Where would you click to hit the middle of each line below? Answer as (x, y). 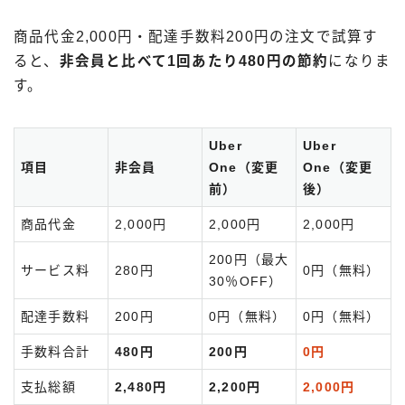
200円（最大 (249, 260)
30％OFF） (246, 282)
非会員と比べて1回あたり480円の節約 (194, 61)
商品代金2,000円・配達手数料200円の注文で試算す (196, 37)
